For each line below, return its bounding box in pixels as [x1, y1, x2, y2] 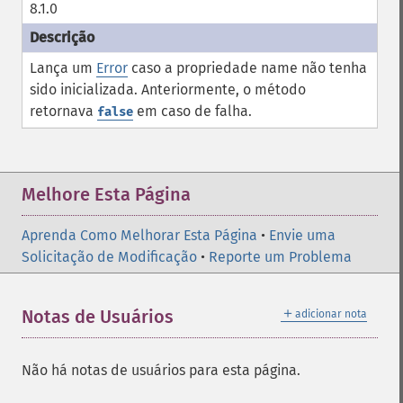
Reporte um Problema [209, 248, 352, 265]
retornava [30, 103, 97, 120]
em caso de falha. [133, 103, 252, 120]
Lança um [30, 59, 96, 76]
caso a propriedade [128, 59, 261, 76]
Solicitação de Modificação [22, 248, 197, 265]
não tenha [298, 59, 367, 76]
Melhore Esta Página [22, 184, 191, 205]
